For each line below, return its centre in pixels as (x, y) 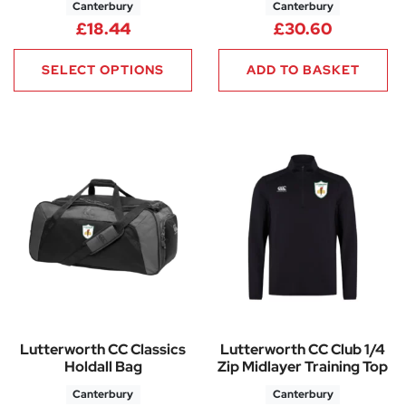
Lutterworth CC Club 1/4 (303, 350)
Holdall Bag (103, 367)
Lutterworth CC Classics (103, 350)
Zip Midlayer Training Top (303, 367)
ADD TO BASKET (303, 69)
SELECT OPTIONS (103, 69)
